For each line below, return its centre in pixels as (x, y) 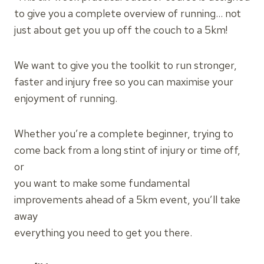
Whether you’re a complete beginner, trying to (124, 133)
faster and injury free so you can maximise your (124, 82)
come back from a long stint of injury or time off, (127, 150)
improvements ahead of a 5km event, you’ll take (127, 199)
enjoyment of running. (66, 98)
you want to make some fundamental (102, 183)
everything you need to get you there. (103, 232)
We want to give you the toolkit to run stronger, (126, 65)
